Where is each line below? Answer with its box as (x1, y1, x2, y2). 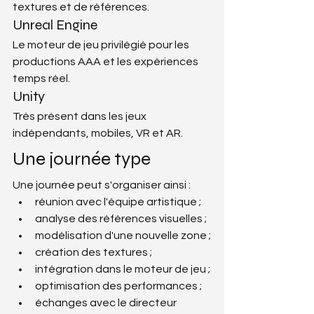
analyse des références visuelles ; (35, 212, 207, 224)
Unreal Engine (13, 15, 97, 34)
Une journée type (13, 147, 151, 170)
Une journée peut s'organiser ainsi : (13, 179, 191, 191)
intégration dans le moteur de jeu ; (35, 263, 210, 275)
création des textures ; (35, 246, 152, 258)
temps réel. (13, 72, 70, 84)
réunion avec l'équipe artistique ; (35, 196, 201, 207)
